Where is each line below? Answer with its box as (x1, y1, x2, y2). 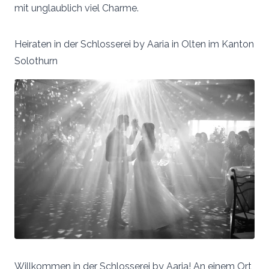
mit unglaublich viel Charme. (14, 2, 139, 14)
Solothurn (14, 55, 58, 67)
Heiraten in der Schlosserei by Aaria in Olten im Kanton (14, 38, 254, 50)
